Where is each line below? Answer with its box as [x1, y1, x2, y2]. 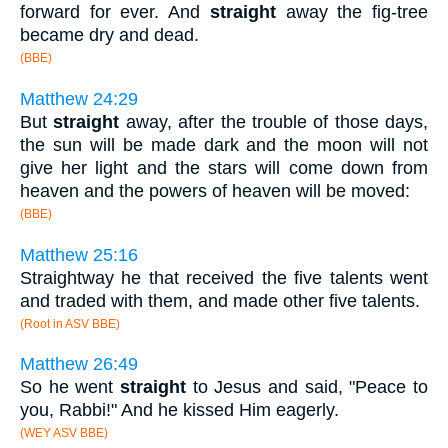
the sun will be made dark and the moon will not [20, 135, 428, 155]
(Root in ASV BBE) [20, 316, 120, 331]
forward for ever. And [20, 2, 210, 23]
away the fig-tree [275, 2, 429, 23]
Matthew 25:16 [20, 244, 138, 265]
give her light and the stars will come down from [20, 158, 428, 178]
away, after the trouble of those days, [119, 112, 428, 132]
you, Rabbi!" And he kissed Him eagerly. [20, 400, 339, 421]
